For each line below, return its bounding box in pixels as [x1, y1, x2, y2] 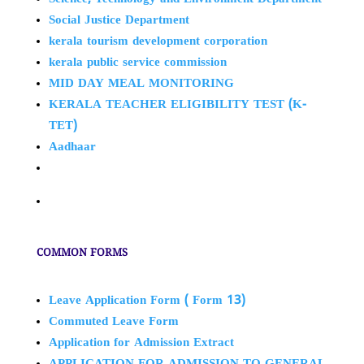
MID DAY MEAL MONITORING [48, 76, 234, 92]
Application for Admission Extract [48, 335, 234, 351]
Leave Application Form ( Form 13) [48, 292, 245, 309]
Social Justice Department [48, 12, 189, 28]
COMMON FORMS [36, 246, 128, 260]
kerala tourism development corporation [48, 33, 267, 50]
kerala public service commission [48, 54, 227, 71]
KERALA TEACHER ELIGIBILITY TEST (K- [48, 97, 306, 113]
